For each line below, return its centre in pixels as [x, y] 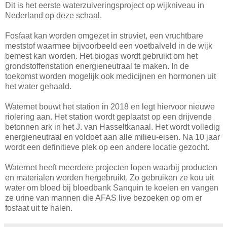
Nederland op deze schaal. [53, 15]
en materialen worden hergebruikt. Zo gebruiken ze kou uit [109, 177]
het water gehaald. [38, 86]
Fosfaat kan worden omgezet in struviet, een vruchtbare [104, 35]
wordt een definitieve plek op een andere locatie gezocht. [107, 147]
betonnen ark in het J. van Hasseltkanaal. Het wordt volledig [112, 127]
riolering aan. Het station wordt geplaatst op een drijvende [108, 117]
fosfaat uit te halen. [39, 208]
